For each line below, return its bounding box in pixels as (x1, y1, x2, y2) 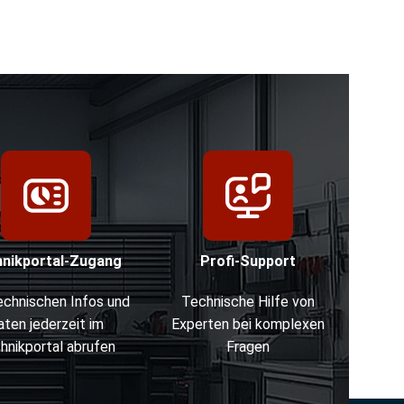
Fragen (225, 337, 270, 355)
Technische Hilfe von (180, 292, 315, 310)
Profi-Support (199, 252, 296, 270)
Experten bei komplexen (170, 315, 325, 333)
